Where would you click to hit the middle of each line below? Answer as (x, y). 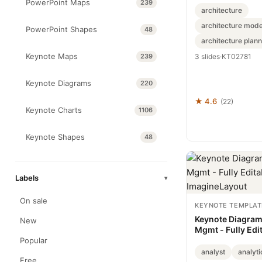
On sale (34, 201)
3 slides (207, 56)
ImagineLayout (225, 240)
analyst (213, 252)
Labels (27, 178)
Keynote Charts (54, 110)
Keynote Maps (52, 56)
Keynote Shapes (55, 137)
